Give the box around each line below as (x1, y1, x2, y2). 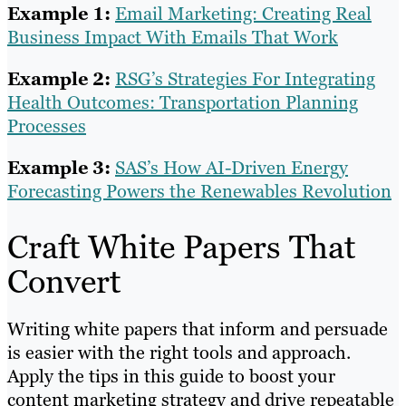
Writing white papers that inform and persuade (7, 316, 388, 341)
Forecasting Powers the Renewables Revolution (7, 179, 391, 203)
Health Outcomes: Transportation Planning (7, 90, 358, 114)
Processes (7, 113, 86, 138)
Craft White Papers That (7, 225, 355, 268)
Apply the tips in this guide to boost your (7, 363, 335, 388)
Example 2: (7, 66, 111, 91)
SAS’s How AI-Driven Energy (115, 155, 348, 179)
